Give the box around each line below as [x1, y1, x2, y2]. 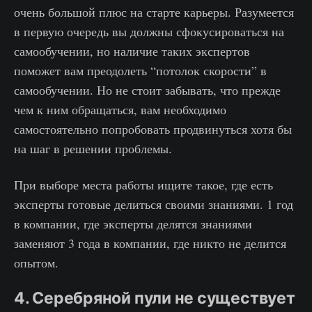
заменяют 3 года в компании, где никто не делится [14, 235, 286, 252]
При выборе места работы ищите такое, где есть [14, 176, 273, 194]
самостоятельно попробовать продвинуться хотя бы [14, 120, 292, 138]
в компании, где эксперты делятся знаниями [14, 215, 252, 233]
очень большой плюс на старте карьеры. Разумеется [14, 3, 294, 21]
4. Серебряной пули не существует [14, 288, 295, 309]
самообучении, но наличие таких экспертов [14, 42, 250, 60]
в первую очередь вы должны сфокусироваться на [14, 23, 284, 40]
